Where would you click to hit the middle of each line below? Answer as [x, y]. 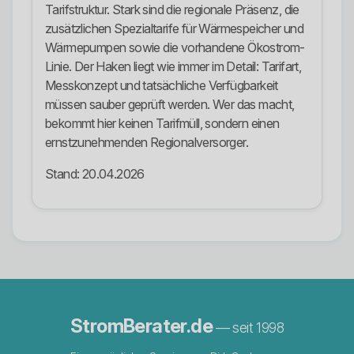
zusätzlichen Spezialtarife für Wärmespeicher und [175, 29]
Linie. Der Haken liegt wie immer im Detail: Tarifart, [173, 67]
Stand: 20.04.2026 [95, 174]
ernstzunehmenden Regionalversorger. [147, 143]
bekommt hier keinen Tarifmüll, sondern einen [162, 124]
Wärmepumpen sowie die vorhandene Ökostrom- [175, 48]
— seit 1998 [249, 328]
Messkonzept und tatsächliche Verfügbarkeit [162, 86]
